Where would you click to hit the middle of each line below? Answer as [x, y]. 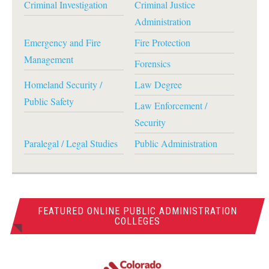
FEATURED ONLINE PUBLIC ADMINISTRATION [138, 211]
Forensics [152, 63]
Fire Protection [162, 42]
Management [49, 59]
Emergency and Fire [62, 42]
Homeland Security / [63, 84]
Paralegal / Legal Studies [71, 143]
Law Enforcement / [171, 105]
